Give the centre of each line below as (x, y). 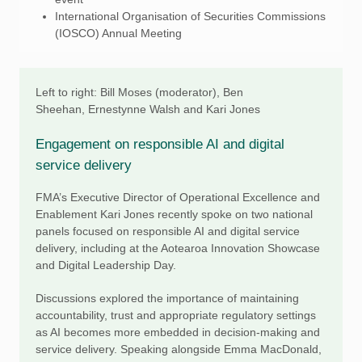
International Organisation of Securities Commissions (190, 16)
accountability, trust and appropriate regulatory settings (176, 315)
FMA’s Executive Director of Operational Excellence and (178, 197)
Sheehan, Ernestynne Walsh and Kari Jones (148, 109)
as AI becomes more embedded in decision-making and (178, 332)
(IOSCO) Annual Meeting (118, 33)
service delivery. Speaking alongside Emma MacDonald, (179, 349)
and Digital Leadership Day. (106, 265)
